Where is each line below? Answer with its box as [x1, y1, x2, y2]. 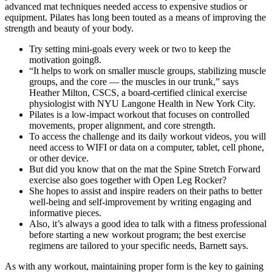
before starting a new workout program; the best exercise [29, 229, 246, 240]
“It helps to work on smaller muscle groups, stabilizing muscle [29, 65, 266, 76]
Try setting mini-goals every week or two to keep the [29, 43, 231, 54]
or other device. [29, 152, 89, 163]
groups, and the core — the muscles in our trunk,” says [29, 76, 239, 87]
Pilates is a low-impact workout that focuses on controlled [29, 109, 250, 120]
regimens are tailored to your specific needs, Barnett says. [29, 240, 248, 251]
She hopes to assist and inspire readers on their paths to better [29, 185, 262, 196]
